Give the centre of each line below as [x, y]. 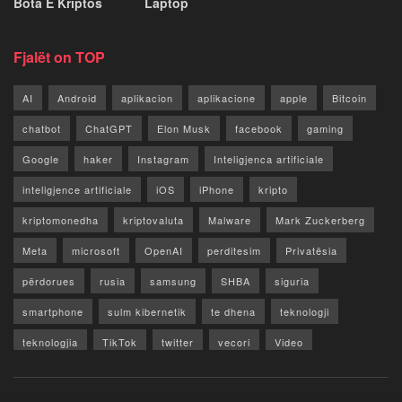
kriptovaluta [153, 219]
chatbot [42, 128]
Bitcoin [350, 97]
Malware [230, 219]
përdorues [49, 280]
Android [77, 97]
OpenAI [164, 250]
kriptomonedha [61, 219]
